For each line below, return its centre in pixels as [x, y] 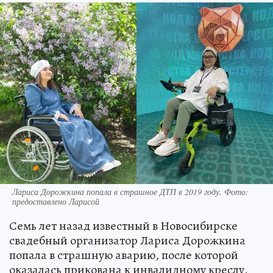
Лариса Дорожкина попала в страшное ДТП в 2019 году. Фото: [130, 192]
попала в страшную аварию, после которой [124, 255]
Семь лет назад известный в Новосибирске [123, 226]
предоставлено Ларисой [56, 202]
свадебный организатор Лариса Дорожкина [127, 241]
